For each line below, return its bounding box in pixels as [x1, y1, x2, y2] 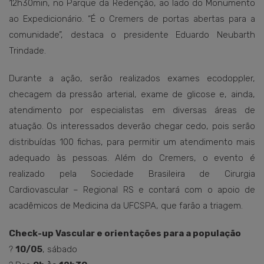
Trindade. [9, 45, 46, 56]
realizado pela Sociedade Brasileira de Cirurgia [9, 169, 255, 179]
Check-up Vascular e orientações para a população [9, 228, 241, 239]
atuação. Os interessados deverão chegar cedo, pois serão [9, 121, 255, 131]
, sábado [42, 244, 77, 255]
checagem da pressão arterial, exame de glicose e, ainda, [9, 89, 255, 100]
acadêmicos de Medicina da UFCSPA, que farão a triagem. [9, 200, 243, 211]
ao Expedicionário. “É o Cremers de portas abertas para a [9, 14, 255, 24]
